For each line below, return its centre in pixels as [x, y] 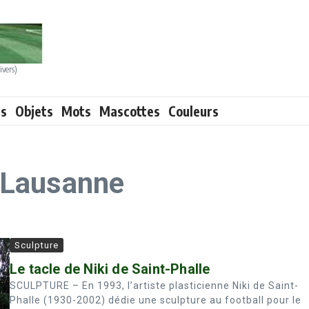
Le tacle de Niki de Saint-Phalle [110, 269]
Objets [34, 111]
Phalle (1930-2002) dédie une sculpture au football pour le [156, 300]
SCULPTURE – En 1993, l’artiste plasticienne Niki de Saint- [154, 286]
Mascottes [130, 111]
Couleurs [193, 111]
